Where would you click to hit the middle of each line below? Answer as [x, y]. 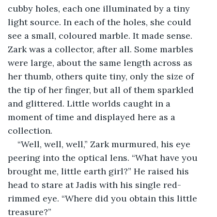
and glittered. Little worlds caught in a [90, 103]
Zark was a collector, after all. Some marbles [102, 49]
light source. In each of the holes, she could [101, 22]
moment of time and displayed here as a [93, 117]
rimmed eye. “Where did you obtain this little [104, 198]
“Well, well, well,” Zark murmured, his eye [105, 144]
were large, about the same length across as [101, 62]
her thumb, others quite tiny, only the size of [102, 76]
